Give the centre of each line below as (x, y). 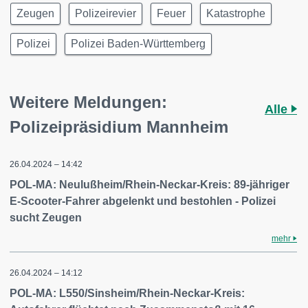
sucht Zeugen (46, 218)
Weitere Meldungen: (88, 102)
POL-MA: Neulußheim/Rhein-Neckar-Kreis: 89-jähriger (150, 185)
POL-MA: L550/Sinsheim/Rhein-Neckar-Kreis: (127, 293)
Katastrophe (236, 13)
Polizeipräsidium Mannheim (119, 127)
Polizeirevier (106, 13)
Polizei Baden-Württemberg (138, 44)
